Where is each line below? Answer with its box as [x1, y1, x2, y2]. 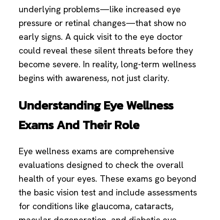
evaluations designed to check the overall [19, 159, 184, 171]
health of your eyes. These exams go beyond [19, 173, 196, 185]
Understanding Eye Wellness [19, 95, 173, 114]
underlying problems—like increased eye [19, 3, 181, 15]
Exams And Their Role [19, 115, 139, 134]
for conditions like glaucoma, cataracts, [19, 200, 173, 212]
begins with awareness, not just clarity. [19, 72, 169, 83]
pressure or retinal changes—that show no [19, 17, 186, 28]
